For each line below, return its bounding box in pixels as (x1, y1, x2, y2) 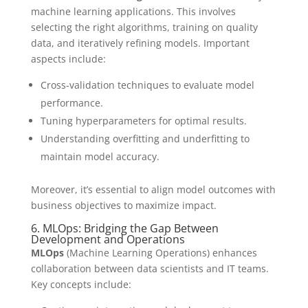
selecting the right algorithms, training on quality (30, 21, 258, 34)
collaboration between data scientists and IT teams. (30, 262, 269, 275)
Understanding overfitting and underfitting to (40, 132, 250, 145)
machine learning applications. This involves (30, 5, 236, 18)
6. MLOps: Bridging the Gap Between (30, 221, 219, 236)
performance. (40, 96, 103, 109)
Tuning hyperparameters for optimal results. (40, 114, 247, 127)
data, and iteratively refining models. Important (30, 36, 250, 49)
